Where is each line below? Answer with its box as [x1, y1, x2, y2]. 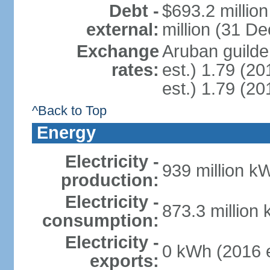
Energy [36, 123, 96, 142]
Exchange [76, 42, 159, 61]
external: [86, 20, 159, 39]
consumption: [42, 211, 159, 230]
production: [60, 171, 159, 190]
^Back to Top [31, 103, 107, 118]
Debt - [108, 1, 159, 20]
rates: [111, 60, 159, 80]
